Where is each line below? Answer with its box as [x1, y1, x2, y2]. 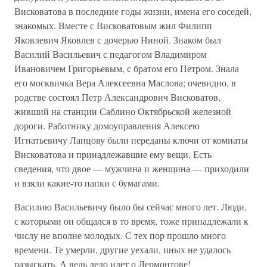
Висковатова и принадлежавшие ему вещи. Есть [14, 148, 212, 160]
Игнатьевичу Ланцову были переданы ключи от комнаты [14, 133, 248, 146]
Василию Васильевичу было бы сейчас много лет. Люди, [14, 200, 247, 213]
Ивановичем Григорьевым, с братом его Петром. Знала [14, 62, 239, 74]
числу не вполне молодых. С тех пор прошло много [14, 229, 226, 241]
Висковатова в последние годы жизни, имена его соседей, [14, 5, 252, 17]
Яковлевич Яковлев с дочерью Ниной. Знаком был [14, 33, 221, 46]
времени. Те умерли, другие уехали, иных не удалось [14, 243, 231, 256]
